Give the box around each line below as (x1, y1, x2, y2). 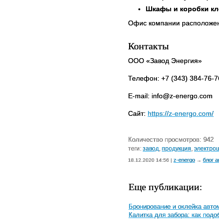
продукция (162, 145, 191, 152)
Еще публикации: (129, 180, 202, 194)
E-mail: (128, 92, 152, 100)
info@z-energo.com (152, 92, 213, 100)
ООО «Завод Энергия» (128, 57, 202, 65)
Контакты (128, 39, 169, 53)
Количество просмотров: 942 (128, 136, 214, 144)
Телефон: (128, 74, 161, 83)
